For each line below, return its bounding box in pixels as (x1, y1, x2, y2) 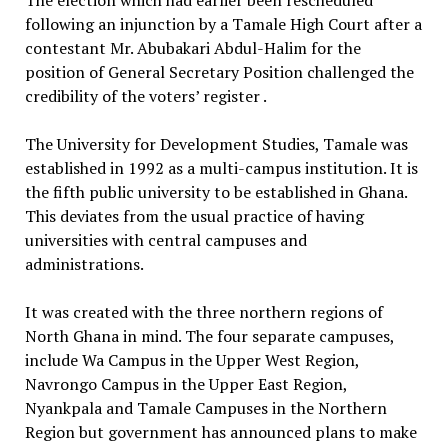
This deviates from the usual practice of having (24, 204, 364, 227)
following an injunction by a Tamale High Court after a (24, 12, 422, 35)
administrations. (24, 252, 144, 275)
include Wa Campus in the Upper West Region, (24, 348, 359, 371)
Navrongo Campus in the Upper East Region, (24, 372, 347, 395)
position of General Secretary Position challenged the (24, 60, 414, 83)
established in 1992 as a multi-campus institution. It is (24, 156, 418, 179)
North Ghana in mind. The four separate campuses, (24, 324, 394, 347)
